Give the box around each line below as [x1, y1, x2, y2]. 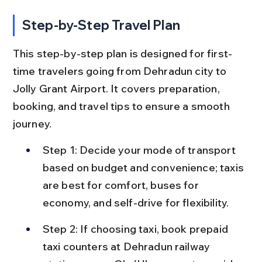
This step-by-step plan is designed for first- [12, 46, 233, 60]
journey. [12, 116, 52, 130]
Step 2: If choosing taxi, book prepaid [42, 222, 231, 236]
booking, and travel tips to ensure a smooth [12, 99, 232, 113]
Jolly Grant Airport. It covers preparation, [12, 81, 222, 95]
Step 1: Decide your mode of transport [42, 143, 238, 157]
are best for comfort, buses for [42, 178, 201, 192]
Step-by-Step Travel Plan [22, 16, 180, 33]
